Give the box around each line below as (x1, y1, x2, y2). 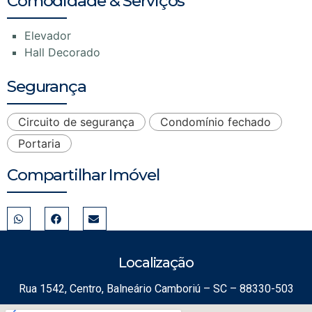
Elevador (24, 29, 71, 43)
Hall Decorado (24, 45, 100, 60)
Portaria (18, 136, 61, 151)
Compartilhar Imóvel (7, 165, 159, 185)
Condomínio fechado (160, 115, 271, 130)
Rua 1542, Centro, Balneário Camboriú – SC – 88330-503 (18, 282, 294, 296)
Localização (118, 254, 194, 272)
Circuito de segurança (18, 115, 134, 130)
